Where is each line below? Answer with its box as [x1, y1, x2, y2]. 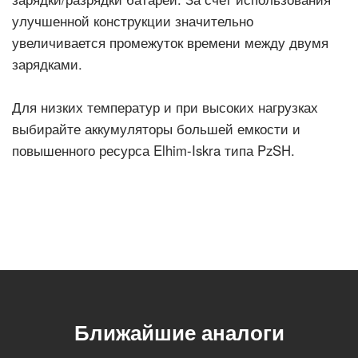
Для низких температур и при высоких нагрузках [12, 97, 318, 117]
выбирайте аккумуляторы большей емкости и [12, 119, 300, 138]
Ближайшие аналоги [74, 317, 284, 347]
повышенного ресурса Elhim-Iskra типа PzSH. [12, 141, 295, 160]
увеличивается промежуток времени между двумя [12, 33, 328, 52]
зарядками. [12, 54, 82, 74]
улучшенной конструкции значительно [12, 11, 253, 30]
